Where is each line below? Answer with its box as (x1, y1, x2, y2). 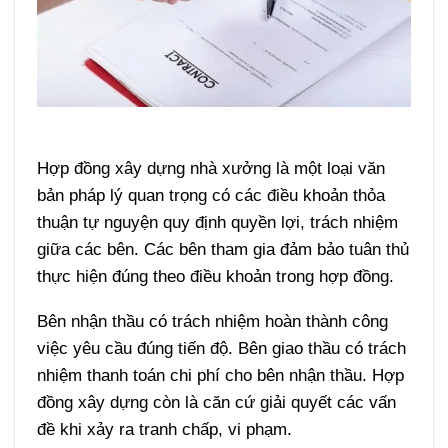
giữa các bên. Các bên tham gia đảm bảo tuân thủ (36, 238, 409, 259)
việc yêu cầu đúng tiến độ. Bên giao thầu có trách (36, 338, 406, 359)
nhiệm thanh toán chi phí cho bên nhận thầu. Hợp (36, 365, 404, 386)
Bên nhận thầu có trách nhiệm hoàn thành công (36, 311, 388, 332)
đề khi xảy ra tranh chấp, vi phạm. (36, 419, 292, 440)
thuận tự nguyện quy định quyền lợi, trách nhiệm (36, 211, 398, 232)
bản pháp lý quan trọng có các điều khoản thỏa (36, 184, 385, 205)
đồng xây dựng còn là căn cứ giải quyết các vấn (36, 392, 396, 413)
